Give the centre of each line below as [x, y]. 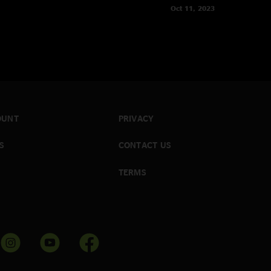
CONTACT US [145, 145]
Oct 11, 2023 [192, 8]
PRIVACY [136, 118]
